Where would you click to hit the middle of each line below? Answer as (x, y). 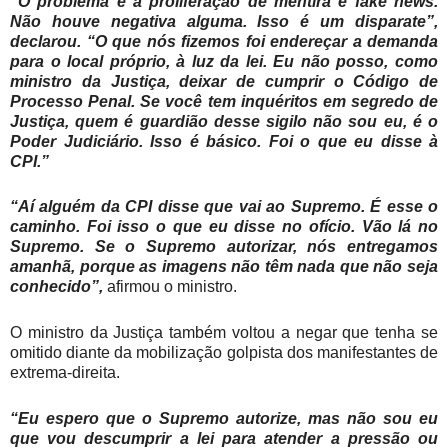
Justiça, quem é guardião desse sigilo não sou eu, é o (224, 121)
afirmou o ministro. (170, 287)
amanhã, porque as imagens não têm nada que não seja (224, 267)
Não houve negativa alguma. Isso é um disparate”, (224, 21)
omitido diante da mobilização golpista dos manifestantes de (224, 353)
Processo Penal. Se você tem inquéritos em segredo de (224, 101)
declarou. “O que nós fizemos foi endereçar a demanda (224, 41)
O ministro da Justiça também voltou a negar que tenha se (224, 333)
